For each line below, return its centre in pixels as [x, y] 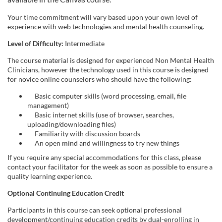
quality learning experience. [50, 176]
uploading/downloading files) [72, 124]
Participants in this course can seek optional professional [95, 210]
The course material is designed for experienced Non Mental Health [111, 60]
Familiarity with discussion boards [84, 133]
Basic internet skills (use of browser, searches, [101, 114]
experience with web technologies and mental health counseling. [106, 26]
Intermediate [84, 43]
